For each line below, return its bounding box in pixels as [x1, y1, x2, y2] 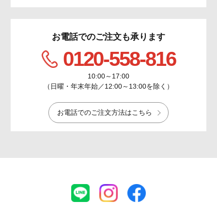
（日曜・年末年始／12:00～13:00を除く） [44, 82, 173, 91]
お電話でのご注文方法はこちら [57, 108, 152, 117]
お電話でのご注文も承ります [52, 31, 165, 42]
